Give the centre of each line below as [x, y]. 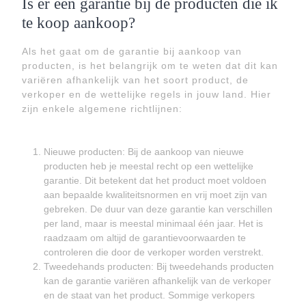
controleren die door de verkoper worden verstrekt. [154, 252]
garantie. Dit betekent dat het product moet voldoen [155, 180]
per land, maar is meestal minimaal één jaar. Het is [153, 223]
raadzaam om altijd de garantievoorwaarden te [145, 238]
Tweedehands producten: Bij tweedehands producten [159, 266]
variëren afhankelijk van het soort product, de [135, 80]
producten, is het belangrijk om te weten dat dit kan [150, 66]
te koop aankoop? [79, 23]
